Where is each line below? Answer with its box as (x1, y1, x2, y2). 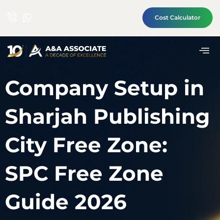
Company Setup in (5, 75, 204, 101)
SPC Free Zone (5, 161, 164, 186)
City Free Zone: (5, 132, 167, 158)
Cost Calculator (155, 14, 200, 21)
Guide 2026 (5, 189, 127, 215)
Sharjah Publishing (5, 104, 210, 129)
